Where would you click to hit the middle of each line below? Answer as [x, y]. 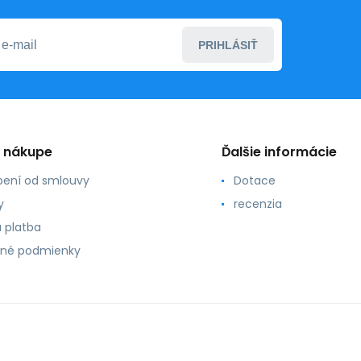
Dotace [254, 181]
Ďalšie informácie [279, 152]
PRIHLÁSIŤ [228, 45]
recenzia [257, 204]
